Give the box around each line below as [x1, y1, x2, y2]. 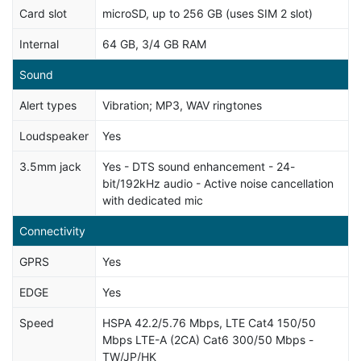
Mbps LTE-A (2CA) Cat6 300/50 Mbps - [102, 332, 313, 346]
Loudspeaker [19, 128, 89, 143]
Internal [19, 36, 59, 51]
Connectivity [19, 223, 85, 238]
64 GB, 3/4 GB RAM [102, 36, 206, 51]
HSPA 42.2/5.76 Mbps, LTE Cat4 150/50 [102, 315, 316, 330]
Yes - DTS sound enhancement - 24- [102, 159, 295, 173]
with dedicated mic [102, 193, 203, 207]
